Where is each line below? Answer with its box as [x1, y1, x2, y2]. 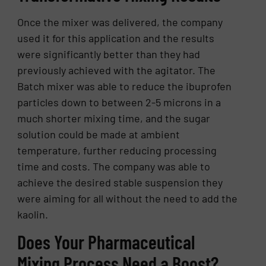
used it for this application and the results [17, 31, 215, 45]
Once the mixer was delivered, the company [17, 15, 223, 28]
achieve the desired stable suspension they [17, 175, 223, 189]
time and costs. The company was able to [17, 159, 211, 173]
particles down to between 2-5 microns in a [17, 95, 221, 109]
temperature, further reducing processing [17, 143, 217, 157]
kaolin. [17, 207, 49, 221]
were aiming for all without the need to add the [17, 191, 238, 205]
